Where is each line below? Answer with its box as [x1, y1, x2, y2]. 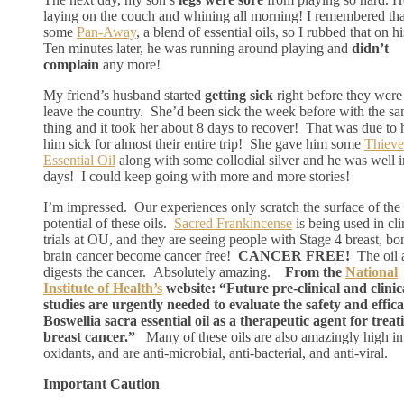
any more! [99, 56, 161, 72]
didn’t [352, 40, 389, 56]
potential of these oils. [43, 215, 174, 231]
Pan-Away [77, 23, 136, 40]
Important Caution [43, 375, 160, 391]
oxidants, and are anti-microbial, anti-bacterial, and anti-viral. [43, 344, 388, 361]
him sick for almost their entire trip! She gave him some [43, 135, 364, 151]
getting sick [205, 87, 273, 103]
